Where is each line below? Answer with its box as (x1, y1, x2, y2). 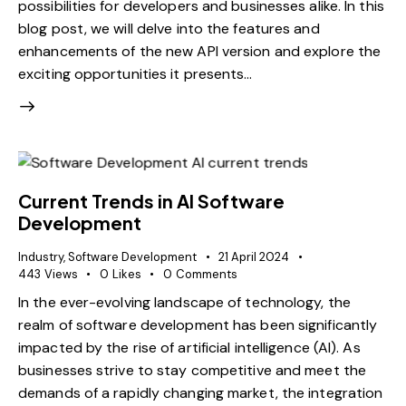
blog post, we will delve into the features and (18, 19, 320, 39)
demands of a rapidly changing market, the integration (18, 383, 383, 403)
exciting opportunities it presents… (18, 64, 253, 84)
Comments (175, 266, 237, 282)
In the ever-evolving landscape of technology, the (18, 293, 351, 313)
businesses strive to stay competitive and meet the (18, 361, 367, 381)
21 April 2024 (218, 248, 289, 265)
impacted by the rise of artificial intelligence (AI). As (18, 338, 361, 358)
